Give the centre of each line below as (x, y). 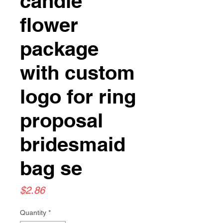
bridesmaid (73, 144)
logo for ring (78, 96)
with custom (77, 72)
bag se (51, 168)
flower (49, 25)
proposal (61, 120)
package (59, 49)
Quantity (33, 213)
